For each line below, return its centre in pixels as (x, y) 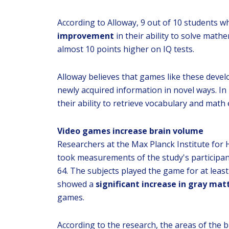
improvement (86, 36)
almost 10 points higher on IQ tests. (126, 49)
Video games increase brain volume (130, 131)
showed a (76, 184)
